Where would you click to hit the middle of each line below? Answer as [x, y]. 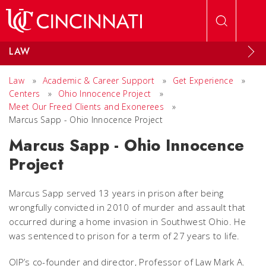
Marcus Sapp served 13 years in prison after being [116, 193]
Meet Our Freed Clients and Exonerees [86, 107]
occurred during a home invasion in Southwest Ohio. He [127, 221]
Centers [25, 94]
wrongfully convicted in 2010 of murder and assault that [127, 207]
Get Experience [203, 80]
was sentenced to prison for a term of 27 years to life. [124, 236]
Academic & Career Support [99, 80]
